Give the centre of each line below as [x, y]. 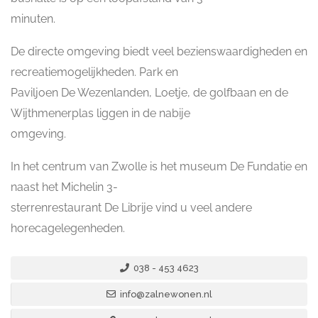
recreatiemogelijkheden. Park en [94, 72]
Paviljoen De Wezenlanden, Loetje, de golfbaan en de [149, 93]
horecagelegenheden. [68, 228]
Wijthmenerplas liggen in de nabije [100, 113]
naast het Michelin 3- [64, 187]
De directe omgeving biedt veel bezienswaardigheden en [159, 51]
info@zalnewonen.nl [165, 294]
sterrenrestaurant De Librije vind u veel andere [131, 208]
